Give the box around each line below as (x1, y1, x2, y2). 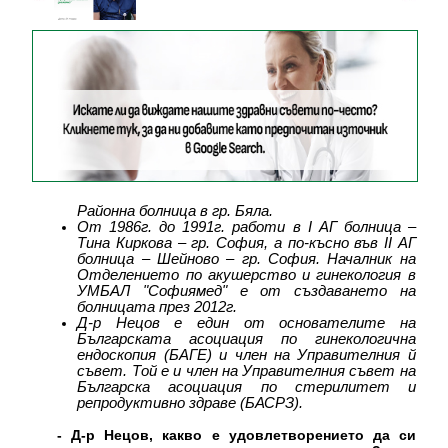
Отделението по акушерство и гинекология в (77, 267, 416, 284)
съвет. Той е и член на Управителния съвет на (77, 363, 416, 380)
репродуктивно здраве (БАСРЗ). (77, 395, 304, 412)
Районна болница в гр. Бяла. (77, 203, 274, 220)
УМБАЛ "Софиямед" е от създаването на (77, 283, 416, 300)
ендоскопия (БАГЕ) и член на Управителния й (77, 347, 416, 364)
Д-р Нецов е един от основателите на (77, 315, 416, 332)
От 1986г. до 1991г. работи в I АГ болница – (77, 219, 416, 236)
